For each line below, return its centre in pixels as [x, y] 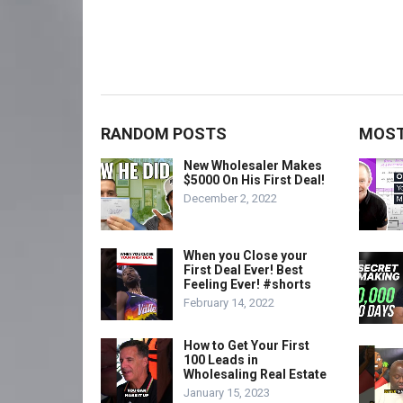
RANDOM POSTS [164, 134]
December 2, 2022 [230, 198]
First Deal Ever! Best [243, 270]
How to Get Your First [246, 345]
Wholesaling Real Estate [255, 374]
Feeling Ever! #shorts [247, 284]
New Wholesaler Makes [253, 166]
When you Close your [246, 255]
